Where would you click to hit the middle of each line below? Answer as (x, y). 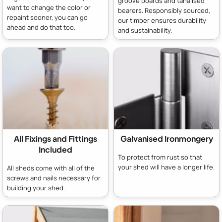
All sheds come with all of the (51, 168)
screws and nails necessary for (54, 178)
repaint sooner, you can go (47, 18)
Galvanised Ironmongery (166, 138)
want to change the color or (49, 8)
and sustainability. (145, 30)
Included (55, 149)
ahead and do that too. (41, 28)
